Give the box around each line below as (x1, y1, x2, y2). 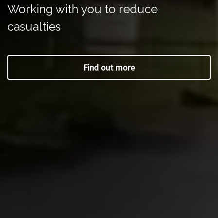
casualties (7, 19, 61, 34)
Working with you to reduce (7, 2, 158, 17)
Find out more (83, 62, 135, 73)
